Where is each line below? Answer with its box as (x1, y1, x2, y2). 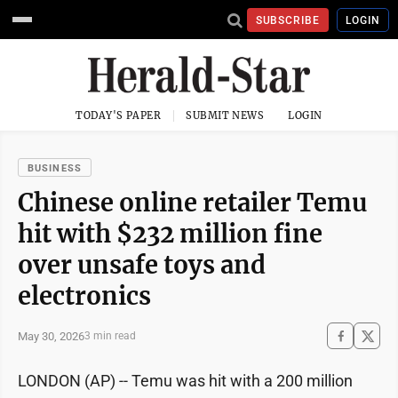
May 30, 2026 (18, 329, 84, 343)
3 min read (84, 330, 136, 342)
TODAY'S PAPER (76, 109, 162, 122)
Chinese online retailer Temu (18, 187, 367, 218)
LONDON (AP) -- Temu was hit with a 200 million (18, 371, 353, 390)
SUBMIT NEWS (186, 109, 265, 122)
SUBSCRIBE (255, 13, 321, 27)
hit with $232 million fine (18, 219, 322, 249)
